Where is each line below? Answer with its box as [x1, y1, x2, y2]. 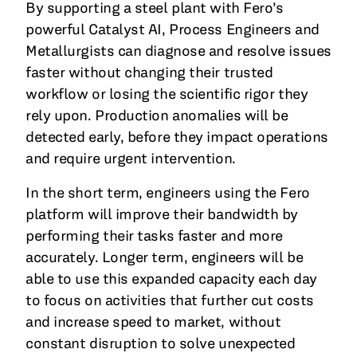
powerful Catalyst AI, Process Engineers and [25, 20, 320, 39]
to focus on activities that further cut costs [25, 291, 314, 310]
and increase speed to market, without [25, 312, 281, 331]
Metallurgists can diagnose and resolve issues [25, 41, 331, 61]
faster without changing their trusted [25, 63, 273, 82]
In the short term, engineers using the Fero [25, 183, 310, 202]
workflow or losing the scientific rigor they [25, 84, 308, 104]
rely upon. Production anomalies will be [25, 106, 288, 125]
